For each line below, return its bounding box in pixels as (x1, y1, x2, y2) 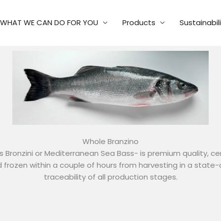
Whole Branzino (82, 136, 139, 147)
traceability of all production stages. (43, 171, 178, 182)
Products (122, 17, 155, 28)
